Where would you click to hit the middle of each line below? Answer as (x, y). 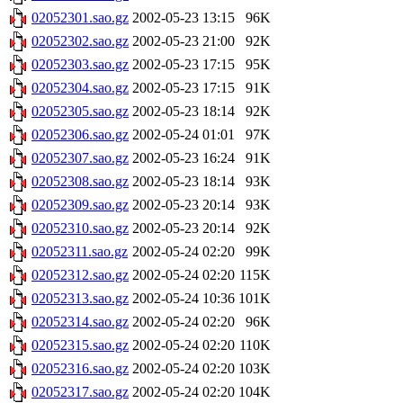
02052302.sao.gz (80, 41)
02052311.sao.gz (80, 252)
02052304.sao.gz (80, 88)
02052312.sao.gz (80, 275)
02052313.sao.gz (80, 299)
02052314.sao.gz (80, 322)
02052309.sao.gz (80, 205)
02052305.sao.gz (80, 112)
